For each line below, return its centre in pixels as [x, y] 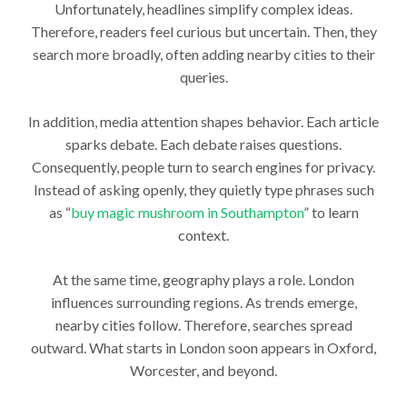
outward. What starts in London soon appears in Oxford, [203, 348]
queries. [203, 77]
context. [203, 235]
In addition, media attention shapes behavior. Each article [203, 122]
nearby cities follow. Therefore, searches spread [203, 325]
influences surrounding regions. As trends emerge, [203, 303]
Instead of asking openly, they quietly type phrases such [203, 190]
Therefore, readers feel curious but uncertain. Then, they [203, 32]
